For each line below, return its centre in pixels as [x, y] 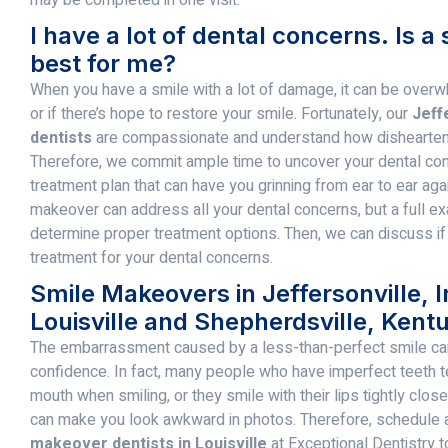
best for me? [103, 63]
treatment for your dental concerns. [151, 257]
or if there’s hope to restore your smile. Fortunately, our [221, 113]
